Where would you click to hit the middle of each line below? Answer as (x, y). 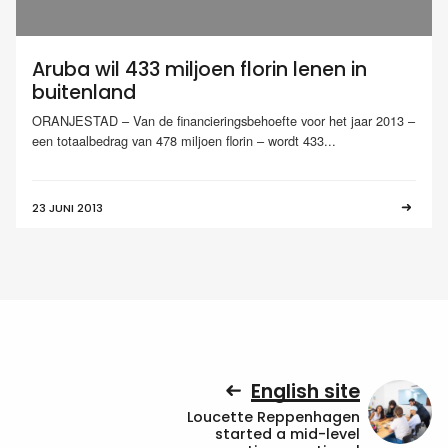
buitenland (84, 93)
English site (305, 391)
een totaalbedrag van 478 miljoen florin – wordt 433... (184, 140)
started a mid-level (287, 434)
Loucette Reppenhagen (273, 417)
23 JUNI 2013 (67, 207)
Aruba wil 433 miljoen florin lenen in (199, 70)
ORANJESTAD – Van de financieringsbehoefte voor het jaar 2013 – (223, 120)
